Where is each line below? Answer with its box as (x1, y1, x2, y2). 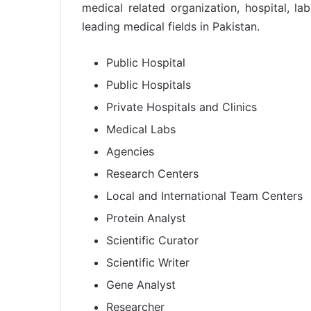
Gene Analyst (106, 277, 176, 292)
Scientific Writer (106, 255, 190, 269)
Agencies (106, 144, 154, 158)
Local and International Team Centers (106, 188, 303, 203)
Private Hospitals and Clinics (106, 99, 257, 114)
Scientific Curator (106, 233, 199, 247)
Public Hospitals (106, 77, 191, 92)
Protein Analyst (106, 210, 186, 225)
